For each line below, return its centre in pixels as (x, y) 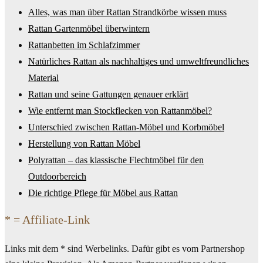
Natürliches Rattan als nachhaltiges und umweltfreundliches (139, 61)
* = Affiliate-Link (47, 220)
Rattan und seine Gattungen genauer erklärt (108, 94)
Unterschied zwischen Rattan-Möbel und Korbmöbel (126, 127)
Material (43, 78)
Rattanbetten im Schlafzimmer (84, 45)
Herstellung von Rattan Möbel (84, 144)
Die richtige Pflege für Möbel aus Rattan (103, 193)
